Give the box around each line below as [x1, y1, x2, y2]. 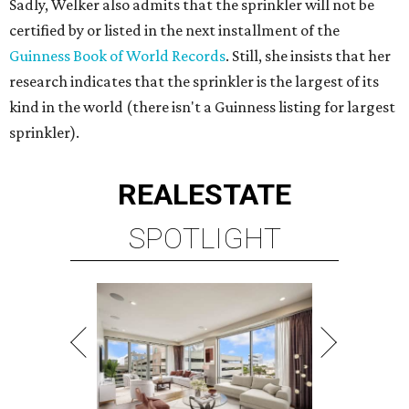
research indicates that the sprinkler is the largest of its [9, 72, 379, 90]
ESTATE [188, 177, 291, 212]
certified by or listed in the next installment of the [9, 21, 340, 39]
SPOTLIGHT [128, 221, 281, 256]
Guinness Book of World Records [9, 47, 225, 65]
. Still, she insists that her [225, 47, 391, 65]
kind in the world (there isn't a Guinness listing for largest [9, 98, 395, 116]
